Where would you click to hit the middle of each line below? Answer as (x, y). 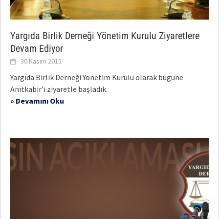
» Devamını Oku (37, 100)
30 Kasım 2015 (41, 61)
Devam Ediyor (37, 48)
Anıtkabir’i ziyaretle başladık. (59, 89)
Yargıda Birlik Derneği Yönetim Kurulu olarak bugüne (97, 77)
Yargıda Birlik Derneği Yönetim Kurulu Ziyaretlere (105, 35)
